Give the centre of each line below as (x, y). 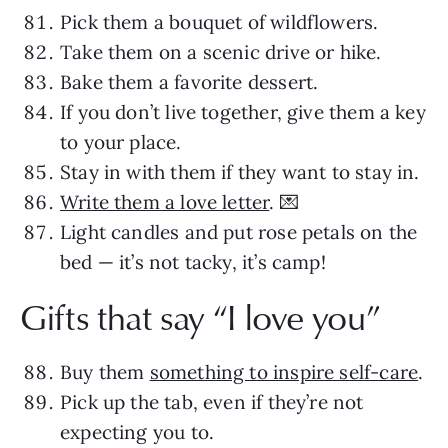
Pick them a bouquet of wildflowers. (219, 21)
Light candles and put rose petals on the (239, 231)
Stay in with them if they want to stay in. (240, 171)
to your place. (121, 141)
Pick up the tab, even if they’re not (212, 401)
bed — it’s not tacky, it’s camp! (193, 261)
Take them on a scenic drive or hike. (221, 51)
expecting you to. (137, 431)
